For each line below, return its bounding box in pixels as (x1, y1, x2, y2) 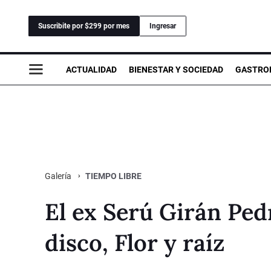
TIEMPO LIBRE (85, 171, 142, 181)
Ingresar (149, 22, 176, 30)
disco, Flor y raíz (45, 227, 225, 257)
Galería (45, 171, 73, 181)
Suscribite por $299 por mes (38, 22, 129, 30)
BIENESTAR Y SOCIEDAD (129, 64, 223, 74)
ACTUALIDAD (66, 64, 117, 74)
